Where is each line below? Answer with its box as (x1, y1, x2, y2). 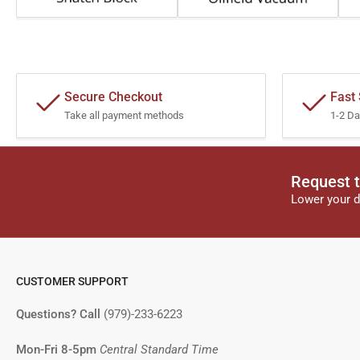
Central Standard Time (100, 342, 219, 358)
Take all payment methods (64, 109, 184, 122)
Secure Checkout (64, 89, 162, 105)
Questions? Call (16, 307, 104, 322)
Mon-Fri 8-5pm (16, 342, 96, 358)
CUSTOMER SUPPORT (16, 275, 129, 288)
